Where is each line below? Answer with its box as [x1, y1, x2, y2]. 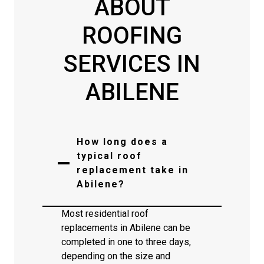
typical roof [77, 150, 142, 161]
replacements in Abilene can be [61, 222, 190, 233]
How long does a [77, 136, 168, 147]
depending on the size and [61, 250, 170, 262]
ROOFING [82, 22, 182, 49]
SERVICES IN [64, 50, 200, 78]
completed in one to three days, [61, 236, 191, 247]
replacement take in [77, 164, 189, 176]
